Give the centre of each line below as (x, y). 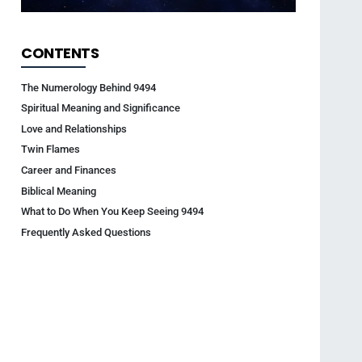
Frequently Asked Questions (86, 232)
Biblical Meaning (59, 191)
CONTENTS (60, 53)
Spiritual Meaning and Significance (101, 108)
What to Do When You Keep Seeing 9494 (112, 212)
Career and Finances (69, 170)
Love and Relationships (74, 128)
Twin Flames (51, 149)
